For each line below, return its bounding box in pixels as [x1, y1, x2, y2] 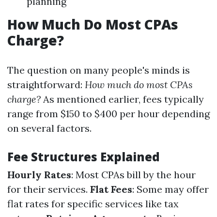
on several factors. [7, 122, 92, 134]
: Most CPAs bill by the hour [71, 169, 196, 181]
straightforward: [7, 78, 85, 91]
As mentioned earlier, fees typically [41, 93, 204, 105]
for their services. [7, 183, 90, 195]
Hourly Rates [7, 169, 71, 181]
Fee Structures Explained [7, 149, 160, 165]
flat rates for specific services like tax [7, 198, 179, 210]
